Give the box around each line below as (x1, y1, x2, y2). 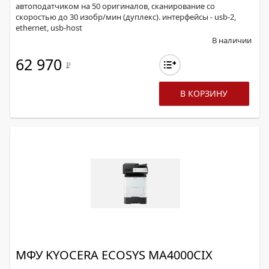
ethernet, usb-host (16, 22, 82, 33)
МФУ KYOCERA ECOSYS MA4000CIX (16, 247, 213, 263)
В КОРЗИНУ (180, 88, 228, 99)
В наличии (212, 35, 252, 46)
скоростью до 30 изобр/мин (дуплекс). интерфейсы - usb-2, (16, 11, 236, 22)
